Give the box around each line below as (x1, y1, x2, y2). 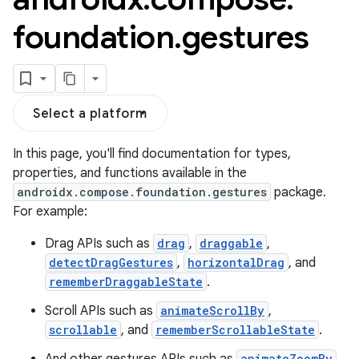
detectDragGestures (49, 255, 173, 270)
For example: (13, 204, 87, 220)
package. (271, 184, 326, 200)
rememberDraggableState (49, 274, 203, 289)
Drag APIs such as (45, 236, 153, 252)
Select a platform (33, 106, 147, 122)
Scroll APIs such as (45, 303, 156, 319)
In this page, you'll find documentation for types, (13, 146, 291, 162)
